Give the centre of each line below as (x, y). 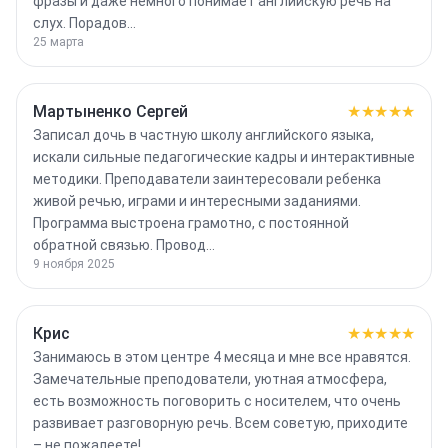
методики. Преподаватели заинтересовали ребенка (207, 179)
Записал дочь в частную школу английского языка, (203, 135)
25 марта (58, 42)
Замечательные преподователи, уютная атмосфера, (210, 379)
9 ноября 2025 (74, 264)
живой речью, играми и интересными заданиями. (197, 201)
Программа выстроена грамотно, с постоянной (191, 223)
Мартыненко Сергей (110, 111)
